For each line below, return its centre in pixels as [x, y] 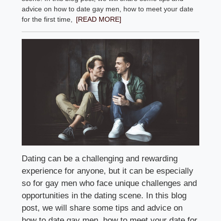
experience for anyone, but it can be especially [108, 171]
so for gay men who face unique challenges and [110, 183]
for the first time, [47, 19]
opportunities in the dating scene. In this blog [104, 195]
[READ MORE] [99, 19]
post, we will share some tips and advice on [102, 208]
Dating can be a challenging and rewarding [100, 158]
